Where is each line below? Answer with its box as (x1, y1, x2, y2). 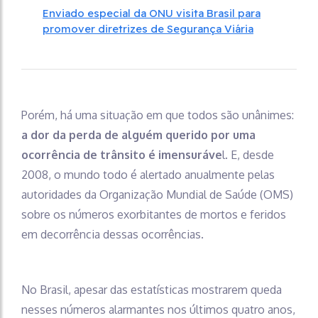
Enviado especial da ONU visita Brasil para (43, 6, 261, 20)
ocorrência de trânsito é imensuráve (21, 147, 222, 162)
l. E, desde (222, 147, 274, 162)
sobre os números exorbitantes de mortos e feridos (21, 207, 286, 221)
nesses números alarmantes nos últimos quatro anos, (21, 302, 295, 317)
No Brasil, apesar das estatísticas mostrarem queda (21, 282, 282, 297)
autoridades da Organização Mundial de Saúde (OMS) (21, 187, 293, 202)
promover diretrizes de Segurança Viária (43, 21, 253, 35)
